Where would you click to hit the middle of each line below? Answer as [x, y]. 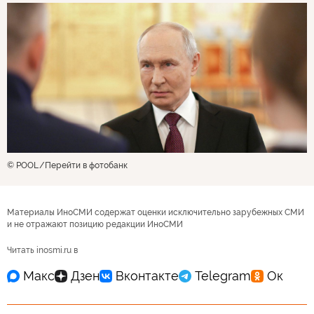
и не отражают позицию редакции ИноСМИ [95, 224]
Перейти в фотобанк [86, 165]
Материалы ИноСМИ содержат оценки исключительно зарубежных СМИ [156, 212]
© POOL [23, 165]
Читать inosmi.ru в [42, 250]
